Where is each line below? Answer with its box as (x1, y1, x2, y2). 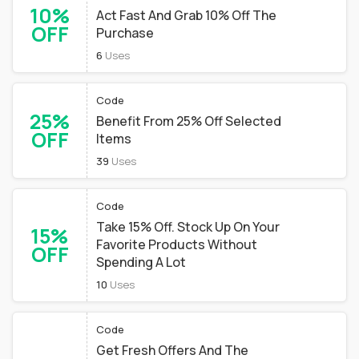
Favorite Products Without (96, 236, 257, 253)
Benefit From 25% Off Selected (96, 112, 281, 130)
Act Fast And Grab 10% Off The (96, 6, 276, 24)
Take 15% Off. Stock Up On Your (96, 218, 280, 236)
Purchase (96, 24, 154, 42)
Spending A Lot (96, 253, 186, 271)
